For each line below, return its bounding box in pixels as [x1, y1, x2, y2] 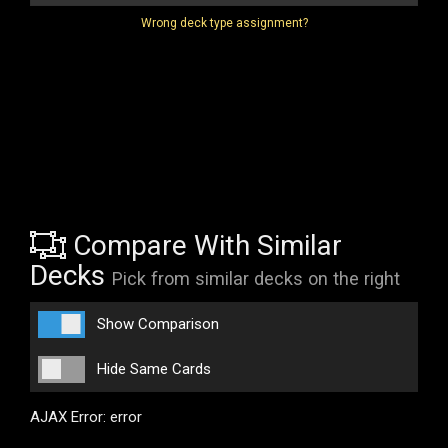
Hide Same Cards [97, 359, 211, 378]
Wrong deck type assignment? [140, 16, 308, 30]
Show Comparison [97, 314, 219, 333]
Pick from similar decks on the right [112, 268, 400, 289]
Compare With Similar [66, 229, 342, 262]
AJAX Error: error [30, 407, 142, 426]
